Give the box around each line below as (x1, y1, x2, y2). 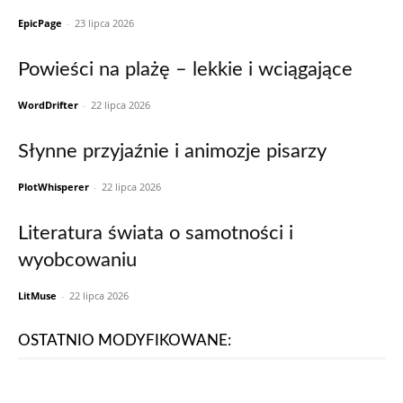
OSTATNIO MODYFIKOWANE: (18, 333, 231, 348)
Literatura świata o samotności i (18, 223, 293, 243)
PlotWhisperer (18, 180, 89, 193)
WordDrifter (18, 98, 78, 112)
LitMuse (18, 289, 57, 302)
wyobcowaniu (18, 250, 137, 270)
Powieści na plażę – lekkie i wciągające (18, 59, 353, 79)
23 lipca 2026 (75, 16, 134, 30)
